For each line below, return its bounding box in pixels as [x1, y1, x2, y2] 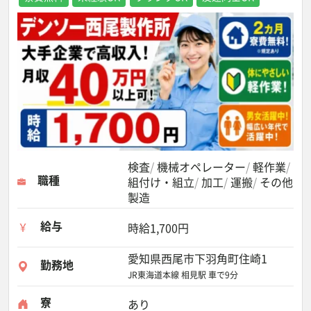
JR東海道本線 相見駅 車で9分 [128, 269, 238, 281]
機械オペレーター [157, 158, 246, 175]
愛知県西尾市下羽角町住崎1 [128, 250, 267, 267]
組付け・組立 [128, 174, 194, 190]
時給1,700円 [128, 219, 189, 236]
